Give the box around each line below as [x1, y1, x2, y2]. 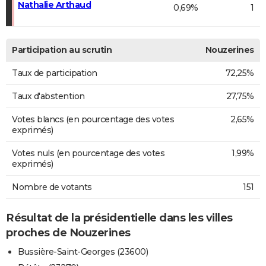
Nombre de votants [12, 181, 92, 192]
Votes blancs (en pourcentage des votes [12, 113, 174, 125]
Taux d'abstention [12, 90, 85, 102]
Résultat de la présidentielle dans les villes [6, 211, 233, 224]
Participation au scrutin [12, 44, 112, 55]
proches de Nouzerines [6, 226, 131, 239]
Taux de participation [12, 67, 97, 78]
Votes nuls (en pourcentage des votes [12, 147, 164, 159]
